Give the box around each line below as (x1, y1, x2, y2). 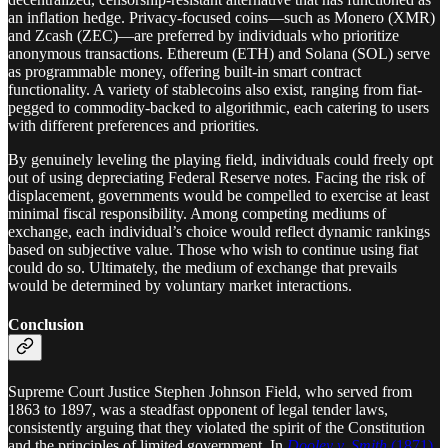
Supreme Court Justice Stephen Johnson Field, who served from (8, 382, 412, 400)
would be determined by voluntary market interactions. (8, 277, 352, 295)
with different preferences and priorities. (8, 117, 259, 135)
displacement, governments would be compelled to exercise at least (8, 187, 429, 205)
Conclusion (8, 316, 84, 334)
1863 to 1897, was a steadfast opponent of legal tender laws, (8, 400, 388, 418)
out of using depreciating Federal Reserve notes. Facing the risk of (8, 169, 425, 187)
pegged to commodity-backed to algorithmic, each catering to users (8, 99, 429, 117)
